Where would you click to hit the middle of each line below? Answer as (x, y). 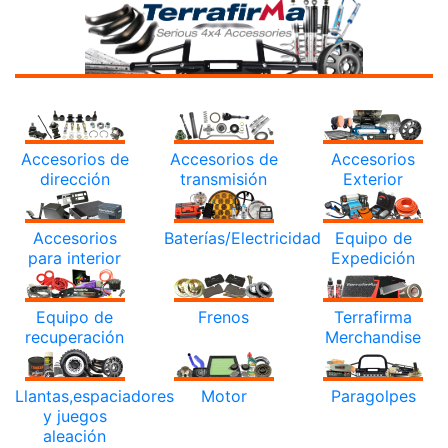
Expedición (373, 257)
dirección (74, 179)
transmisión (224, 179)
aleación (75, 435)
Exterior (373, 179)
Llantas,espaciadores (94, 395)
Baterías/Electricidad (243, 237)
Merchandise (373, 336)
